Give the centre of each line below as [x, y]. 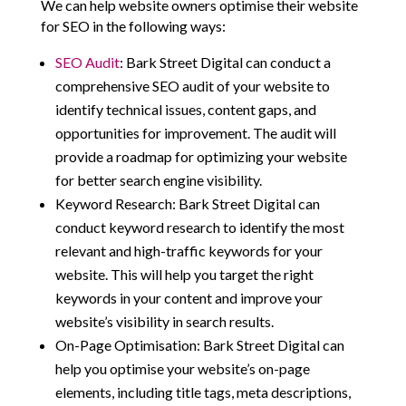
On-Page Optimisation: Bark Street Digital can [199, 345]
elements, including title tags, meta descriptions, [203, 392]
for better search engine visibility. [158, 180]
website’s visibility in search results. [164, 322]
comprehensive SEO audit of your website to [192, 86]
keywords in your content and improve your [188, 298]
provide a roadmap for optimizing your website [201, 157]
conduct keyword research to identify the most [199, 227]
